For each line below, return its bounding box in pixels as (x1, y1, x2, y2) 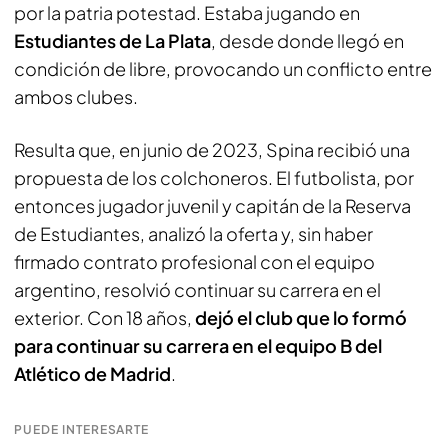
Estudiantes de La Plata (14, 28, 211, 52)
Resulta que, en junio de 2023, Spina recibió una (14, 137, 410, 161)
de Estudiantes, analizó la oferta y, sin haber (14, 221, 373, 245)
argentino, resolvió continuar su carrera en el (14, 277, 381, 301)
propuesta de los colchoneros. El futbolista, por (14, 165, 414, 189)
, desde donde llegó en (211, 28, 404, 52)
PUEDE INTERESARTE (14, 421, 150, 437)
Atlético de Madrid (14, 361, 171, 385)
